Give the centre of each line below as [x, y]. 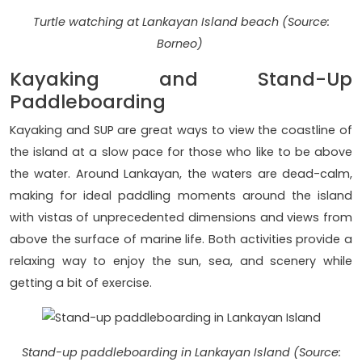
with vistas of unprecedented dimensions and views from [181, 217]
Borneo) [181, 43]
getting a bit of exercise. [81, 282]
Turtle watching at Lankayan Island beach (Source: [181, 21]
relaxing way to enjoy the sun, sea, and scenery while [181, 261]
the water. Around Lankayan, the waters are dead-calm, [181, 173]
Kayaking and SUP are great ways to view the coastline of [181, 130]
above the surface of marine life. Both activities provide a [181, 239]
